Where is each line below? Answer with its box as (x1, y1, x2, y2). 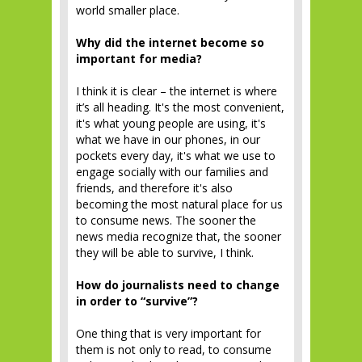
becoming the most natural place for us (76, 196, 283, 212)
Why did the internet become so (76, 35, 264, 50)
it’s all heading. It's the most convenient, (76, 99, 284, 115)
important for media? (76, 51, 202, 66)
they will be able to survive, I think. (76, 245, 254, 260)
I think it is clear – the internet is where (76, 83, 277, 99)
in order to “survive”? (76, 293, 198, 309)
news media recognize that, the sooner (76, 229, 281, 244)
